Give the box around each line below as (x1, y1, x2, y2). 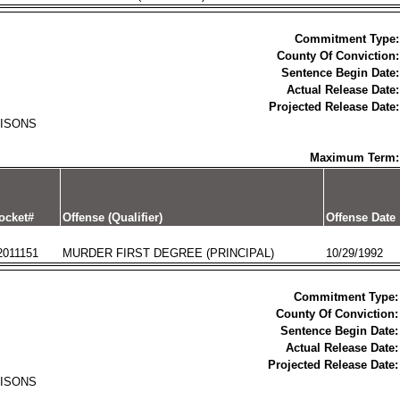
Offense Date (325, 211, 396, 224)
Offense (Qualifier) (62, 211, 162, 224)
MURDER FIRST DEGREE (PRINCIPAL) (62, 246, 274, 260)
